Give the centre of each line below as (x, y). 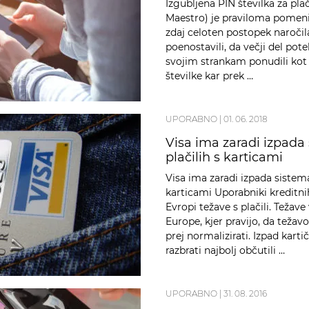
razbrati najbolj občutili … (225, 251)
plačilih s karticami (224, 158)
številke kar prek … (209, 76)
